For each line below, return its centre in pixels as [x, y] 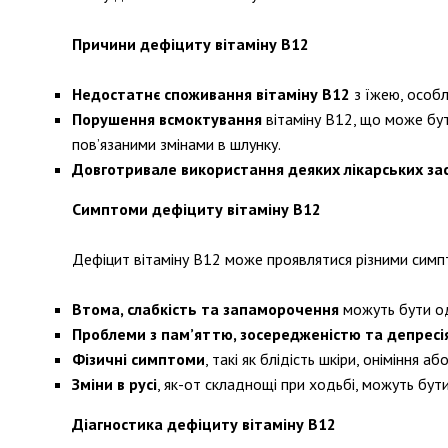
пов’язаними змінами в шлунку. [176, 144]
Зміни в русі [114, 384]
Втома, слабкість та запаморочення [205, 309]
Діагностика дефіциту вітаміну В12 [204, 424]
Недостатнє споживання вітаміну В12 [211, 94]
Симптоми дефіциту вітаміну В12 [196, 209]
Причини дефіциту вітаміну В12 [190, 44]
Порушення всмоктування [167, 119]
